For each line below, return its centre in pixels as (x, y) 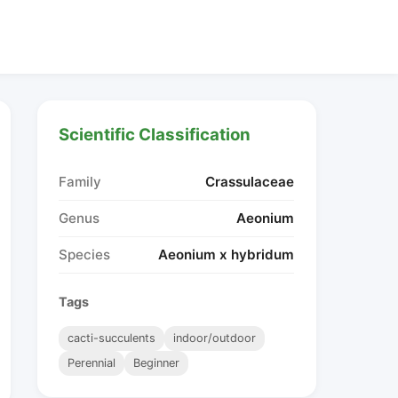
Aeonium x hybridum (227, 254)
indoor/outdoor (215, 338)
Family (80, 181)
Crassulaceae (250, 181)
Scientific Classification (155, 135)
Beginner (157, 362)
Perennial (92, 362)
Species (85, 254)
